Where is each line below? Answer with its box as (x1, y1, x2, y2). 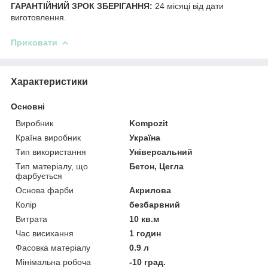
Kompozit (129, 118, 169, 128)
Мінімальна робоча (16, 257, 91, 267)
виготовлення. (11, 12, 66, 22)
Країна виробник (16, 132, 81, 142)
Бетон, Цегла (129, 161, 184, 171)
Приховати (11, 37, 57, 47)
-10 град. (129, 257, 166, 267)
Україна (129, 132, 161, 142)
